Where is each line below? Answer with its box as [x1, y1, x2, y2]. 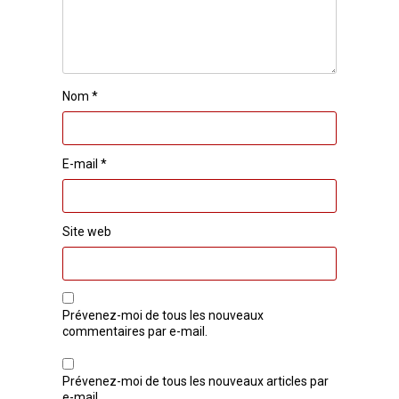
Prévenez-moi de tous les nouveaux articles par [62, 373, 330, 388]
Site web [62, 224, 112, 239]
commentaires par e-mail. [62, 323, 208, 338]
